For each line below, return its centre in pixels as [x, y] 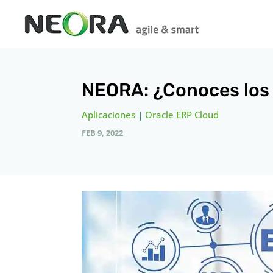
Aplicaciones [109, 114]
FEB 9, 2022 [103, 133]
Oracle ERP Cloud [182, 114]
